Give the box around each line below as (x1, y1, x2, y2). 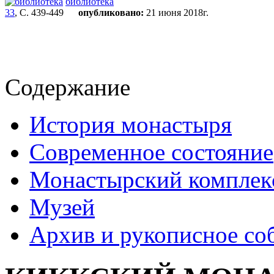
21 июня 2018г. (144, 7, 209, 18)
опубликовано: (78, 7, 144, 18)
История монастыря (29, 111, 232, 138)
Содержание (5, 74, 130, 100)
